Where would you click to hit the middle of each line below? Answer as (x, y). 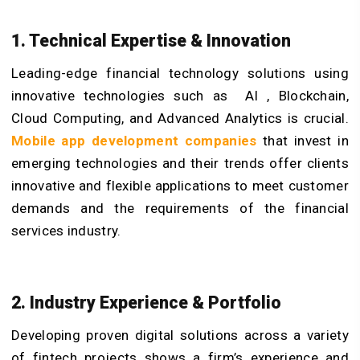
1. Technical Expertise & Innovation (151, 40)
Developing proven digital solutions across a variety (180, 335)
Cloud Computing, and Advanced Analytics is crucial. (180, 118)
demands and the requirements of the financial (180, 208)
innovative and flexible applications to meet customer (180, 185)
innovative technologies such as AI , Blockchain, (180, 95)
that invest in (303, 140)
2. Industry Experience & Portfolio (146, 303)
